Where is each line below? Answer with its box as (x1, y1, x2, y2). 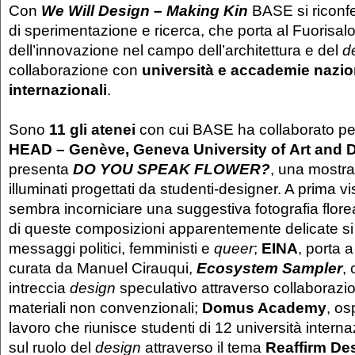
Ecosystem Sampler (197, 258, 342, 277)
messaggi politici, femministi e (9, 239, 210, 257)
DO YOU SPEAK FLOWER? (73, 159, 270, 177)
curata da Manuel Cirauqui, (9, 258, 197, 277)
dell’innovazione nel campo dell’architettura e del (9, 40, 342, 59)
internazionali (9, 80, 107, 98)
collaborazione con (9, 60, 142, 78)
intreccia (9, 278, 66, 296)
